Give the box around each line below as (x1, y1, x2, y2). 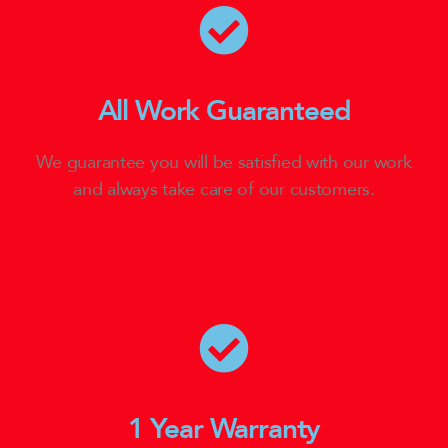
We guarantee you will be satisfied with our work (36, 150, 412, 176)
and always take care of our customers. (73, 177, 375, 203)
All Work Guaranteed (97, 92, 351, 131)
